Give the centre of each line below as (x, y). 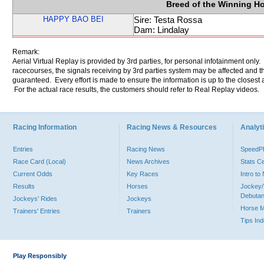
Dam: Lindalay (161, 30)
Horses (137, 186)
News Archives (148, 161)
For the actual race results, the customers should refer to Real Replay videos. (136, 90)
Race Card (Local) (39, 161)
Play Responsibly (40, 256)
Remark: (26, 52)
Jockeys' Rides (35, 199)
